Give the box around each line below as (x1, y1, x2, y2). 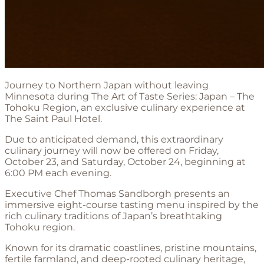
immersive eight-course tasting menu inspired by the (5, 199, 259, 210)
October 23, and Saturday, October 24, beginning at (5, 156, 246, 167)
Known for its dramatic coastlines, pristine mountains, (5, 242, 256, 253)
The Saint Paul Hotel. (5, 113, 102, 124)
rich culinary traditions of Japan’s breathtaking (5, 210, 222, 222)
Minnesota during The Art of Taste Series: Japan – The (5, 90, 255, 102)
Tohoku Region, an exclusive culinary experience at (5, 101, 245, 113)
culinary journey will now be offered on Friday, (5, 144, 219, 156)
